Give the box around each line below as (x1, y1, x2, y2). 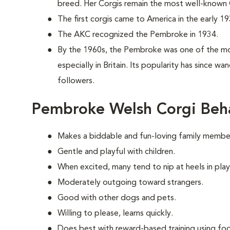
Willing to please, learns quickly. (57, 209, 173, 218)
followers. (57, 77, 94, 85)
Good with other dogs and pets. (57, 194, 176, 202)
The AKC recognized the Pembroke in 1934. (57, 31, 218, 39)
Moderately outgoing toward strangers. (57, 179, 203, 187)
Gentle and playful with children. (57, 148, 175, 156)
